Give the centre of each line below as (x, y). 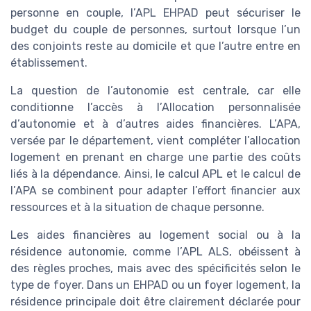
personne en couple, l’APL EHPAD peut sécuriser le (155, 13)
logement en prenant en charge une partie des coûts (155, 158)
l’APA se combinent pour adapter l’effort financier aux (155, 191)
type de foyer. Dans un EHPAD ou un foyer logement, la (155, 285)
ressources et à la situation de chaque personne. (137, 208)
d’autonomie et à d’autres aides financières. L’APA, (155, 124)
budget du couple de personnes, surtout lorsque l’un (155, 30)
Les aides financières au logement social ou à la (155, 235)
